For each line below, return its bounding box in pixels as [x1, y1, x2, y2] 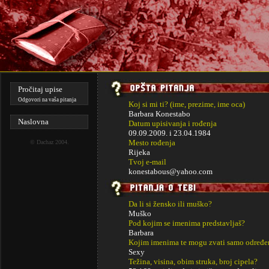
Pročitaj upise [18, 85, 62, 94]
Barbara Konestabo [128, 109, 190, 118]
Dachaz [36, 139, 53, 145]
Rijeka [128, 148, 150, 157]
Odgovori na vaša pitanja [18, 97, 76, 103]
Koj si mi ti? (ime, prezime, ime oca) [128, 100, 245, 109]
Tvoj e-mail [128, 157, 166, 166]
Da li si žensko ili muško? [128, 199, 212, 208]
